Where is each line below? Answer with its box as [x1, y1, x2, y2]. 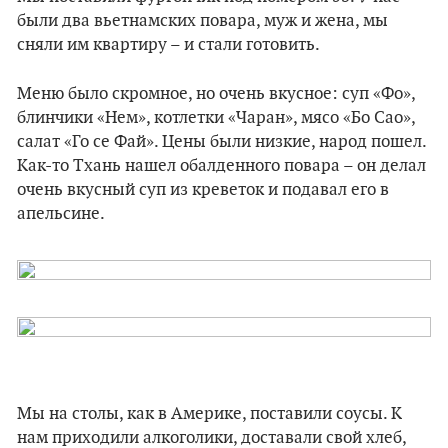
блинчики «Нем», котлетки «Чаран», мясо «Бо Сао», [17, 108, 415, 128]
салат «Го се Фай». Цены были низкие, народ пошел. [17, 132, 426, 152]
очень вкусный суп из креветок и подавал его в [17, 180, 389, 200]
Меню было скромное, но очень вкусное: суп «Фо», [17, 84, 415, 104]
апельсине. [17, 204, 105, 224]
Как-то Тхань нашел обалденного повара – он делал [17, 156, 426, 176]
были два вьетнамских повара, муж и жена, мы [17, 11, 388, 31]
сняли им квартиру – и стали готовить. [17, 35, 320, 55]
